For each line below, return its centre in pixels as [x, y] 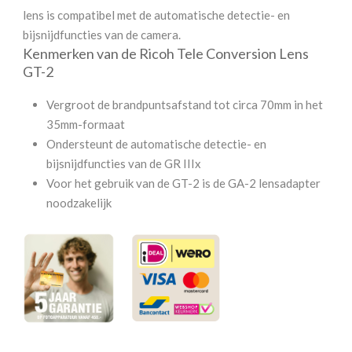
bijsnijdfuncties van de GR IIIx [124, 163]
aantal [38, 27]
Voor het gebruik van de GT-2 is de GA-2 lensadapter [183, 183]
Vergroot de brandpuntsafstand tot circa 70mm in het [185, 104]
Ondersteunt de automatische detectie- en [156, 143]
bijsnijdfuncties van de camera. [102, 34]
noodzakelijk [79, 202]
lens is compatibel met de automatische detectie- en [156, 15]
